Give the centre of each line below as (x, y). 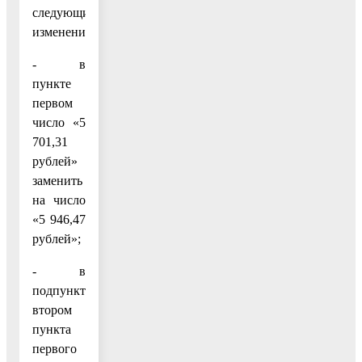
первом (53, 103)
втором (52, 309)
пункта (52, 329)
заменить (57, 180)
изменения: (63, 32)
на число (59, 200)
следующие (64, 12)
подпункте (62, 290)
